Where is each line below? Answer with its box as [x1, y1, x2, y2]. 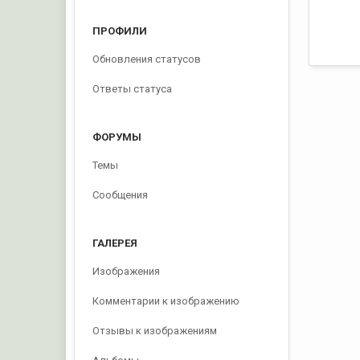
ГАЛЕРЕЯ [92, 237, 138, 249]
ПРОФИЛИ [92, 25, 148, 37]
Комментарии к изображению [92, 295, 240, 307]
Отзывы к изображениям [92, 325, 218, 337]
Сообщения [92, 189, 149, 201]
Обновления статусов [92, 53, 202, 65]
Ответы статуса [92, 83, 173, 95]
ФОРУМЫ [92, 131, 142, 143]
